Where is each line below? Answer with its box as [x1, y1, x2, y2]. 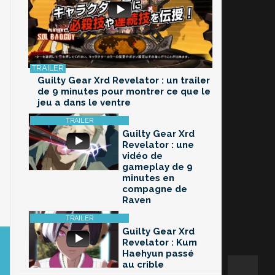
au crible [122, 259, 164, 271]
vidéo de [122, 150, 163, 162]
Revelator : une [122, 139, 194, 151]
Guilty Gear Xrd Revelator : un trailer [37, 75, 210, 87]
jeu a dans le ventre [37, 97, 131, 109]
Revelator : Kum [122, 237, 197, 249]
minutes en [122, 172, 174, 184]
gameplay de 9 [122, 161, 193, 173]
